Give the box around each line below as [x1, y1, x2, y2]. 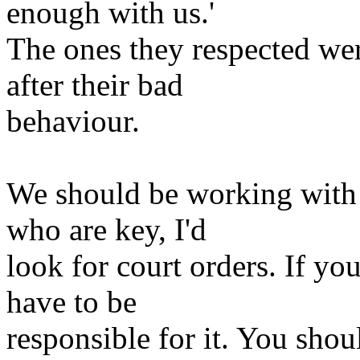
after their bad [6, 67, 183, 102]
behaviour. [6, 104, 140, 138]
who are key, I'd [6, 212, 207, 247]
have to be [6, 284, 137, 319]
